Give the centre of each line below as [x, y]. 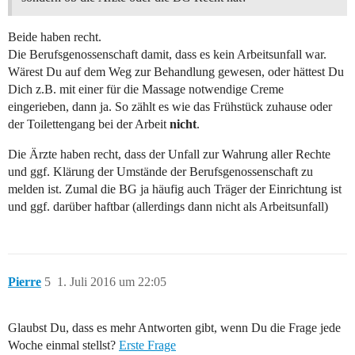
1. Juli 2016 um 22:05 [112, 281]
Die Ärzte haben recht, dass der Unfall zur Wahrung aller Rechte [169, 154]
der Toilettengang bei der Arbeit [89, 124]
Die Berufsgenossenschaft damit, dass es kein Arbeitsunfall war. [167, 54]
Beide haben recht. [55, 36]
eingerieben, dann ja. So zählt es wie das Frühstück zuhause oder [170, 106]
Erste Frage [147, 345]
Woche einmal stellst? [63, 345]
